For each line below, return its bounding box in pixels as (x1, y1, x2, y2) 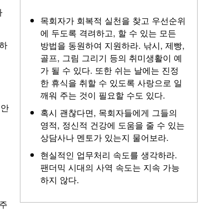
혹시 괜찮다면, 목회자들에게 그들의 (40, 106, 178, 118)
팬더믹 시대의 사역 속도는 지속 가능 (40, 161, 180, 173)
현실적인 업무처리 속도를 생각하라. (40, 148, 178, 161)
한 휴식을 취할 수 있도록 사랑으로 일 (40, 76, 183, 89)
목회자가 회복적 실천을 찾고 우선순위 (40, 14, 186, 26)
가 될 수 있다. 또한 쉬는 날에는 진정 (40, 64, 179, 76)
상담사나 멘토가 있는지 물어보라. (40, 131, 169, 143)
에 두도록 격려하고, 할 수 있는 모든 (40, 26, 177, 39)
